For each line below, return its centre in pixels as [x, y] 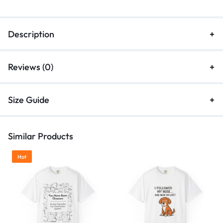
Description [31, 34]
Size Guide [29, 100]
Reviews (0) [31, 67]
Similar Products [41, 136]
